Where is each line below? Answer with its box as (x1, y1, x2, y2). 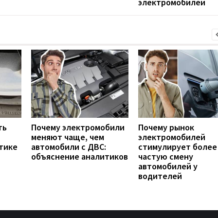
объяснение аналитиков (31, 150, 128, 162)
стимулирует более (138, 141, 217, 152)
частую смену (138, 150, 193, 162)
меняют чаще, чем (31, 131, 104, 143)
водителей (138, 170, 182, 182)
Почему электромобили (31, 121, 125, 133)
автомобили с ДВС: (31, 141, 106, 152)
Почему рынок (138, 121, 194, 133)
